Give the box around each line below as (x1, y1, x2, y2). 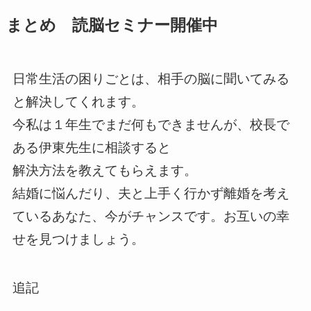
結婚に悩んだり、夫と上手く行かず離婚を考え (12, 185, 289, 201)
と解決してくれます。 (12, 94, 144, 109)
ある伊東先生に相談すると (12, 140, 171, 155)
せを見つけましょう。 (12, 231, 144, 246)
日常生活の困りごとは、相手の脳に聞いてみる (12, 71, 289, 86)
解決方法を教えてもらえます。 (12, 162, 197, 178)
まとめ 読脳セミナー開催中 (6, 16, 218, 34)
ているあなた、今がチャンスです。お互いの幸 (12, 208, 289, 224)
